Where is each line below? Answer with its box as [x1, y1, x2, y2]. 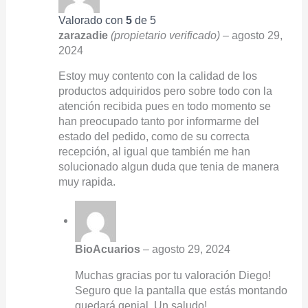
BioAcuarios [74, 243, 143, 255]
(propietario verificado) [110, 29, 220, 41]
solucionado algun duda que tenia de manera [58, 161, 279, 173]
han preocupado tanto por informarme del [58, 115, 259, 128]
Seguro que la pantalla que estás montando [74, 284, 287, 296]
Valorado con [58, 14, 126, 26]
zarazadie [58, 29, 111, 41]
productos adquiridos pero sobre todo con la [58, 85, 272, 98]
